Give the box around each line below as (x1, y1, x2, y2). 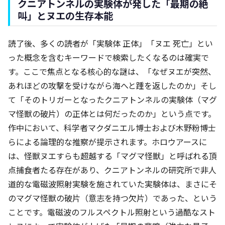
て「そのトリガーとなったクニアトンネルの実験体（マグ (8, 93, 217, 105)
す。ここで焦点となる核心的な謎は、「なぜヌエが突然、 (8, 65, 216, 77)
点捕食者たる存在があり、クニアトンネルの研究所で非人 (8, 163, 216, 176)
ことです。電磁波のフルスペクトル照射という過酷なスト (8, 205, 215, 218)
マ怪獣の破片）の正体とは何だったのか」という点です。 (8, 107, 216, 120)
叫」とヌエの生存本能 (18, 8, 113, 23)
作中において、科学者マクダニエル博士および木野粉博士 (8, 121, 216, 134)
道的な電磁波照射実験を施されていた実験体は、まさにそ (8, 177, 217, 190)
